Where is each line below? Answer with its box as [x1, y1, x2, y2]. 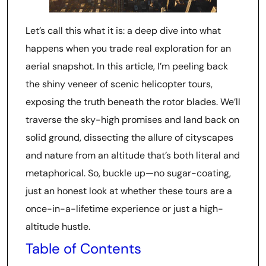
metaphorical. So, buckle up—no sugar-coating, [26, 167, 231, 179]
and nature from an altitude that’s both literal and [26, 149, 240, 161]
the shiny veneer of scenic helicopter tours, [26, 78, 213, 90]
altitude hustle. [26, 220, 90, 233]
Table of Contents [26, 239, 141, 258]
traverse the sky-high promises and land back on [26, 113, 239, 126]
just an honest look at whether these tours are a [26, 185, 232, 197]
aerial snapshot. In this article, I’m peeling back [26, 60, 228, 72]
